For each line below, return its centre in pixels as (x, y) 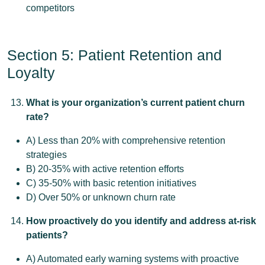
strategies (46, 155)
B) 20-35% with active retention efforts (105, 169)
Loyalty (31, 73)
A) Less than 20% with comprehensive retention (126, 140)
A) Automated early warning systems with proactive (132, 259)
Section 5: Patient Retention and (114, 55)
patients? (47, 235)
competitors (50, 8)
